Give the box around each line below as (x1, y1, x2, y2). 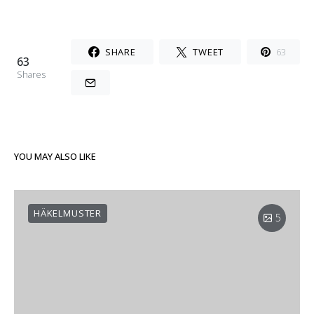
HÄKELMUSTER (34, 207, 102, 219)
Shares (17, 68, 46, 81)
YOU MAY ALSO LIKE (14, 150, 96, 163)
